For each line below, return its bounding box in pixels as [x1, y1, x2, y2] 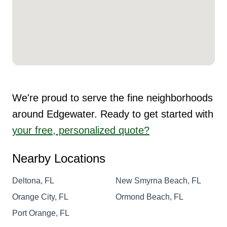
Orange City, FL [12, 192, 68, 201]
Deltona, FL [12, 176, 54, 185]
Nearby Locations [12, 151, 105, 165]
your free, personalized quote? [12, 124, 149, 136]
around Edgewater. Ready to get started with [12, 108, 213, 120]
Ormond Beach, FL [116, 192, 183, 201]
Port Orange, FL [12, 208, 69, 217]
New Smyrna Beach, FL [116, 176, 201, 185]
